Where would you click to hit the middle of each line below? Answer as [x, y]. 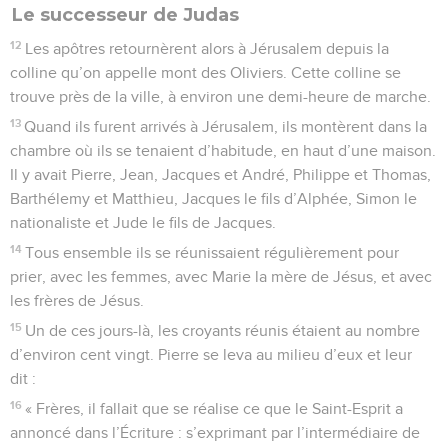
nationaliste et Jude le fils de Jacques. [143, 222]
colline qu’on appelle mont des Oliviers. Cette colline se [205, 72]
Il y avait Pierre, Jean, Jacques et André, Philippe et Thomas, [220, 174]
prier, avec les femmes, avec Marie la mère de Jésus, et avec [221, 276]
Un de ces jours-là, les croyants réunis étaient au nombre [223, 330]
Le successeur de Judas [125, 14]
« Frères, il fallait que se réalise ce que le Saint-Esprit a [214, 408]
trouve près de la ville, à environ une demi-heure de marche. [220, 96]
